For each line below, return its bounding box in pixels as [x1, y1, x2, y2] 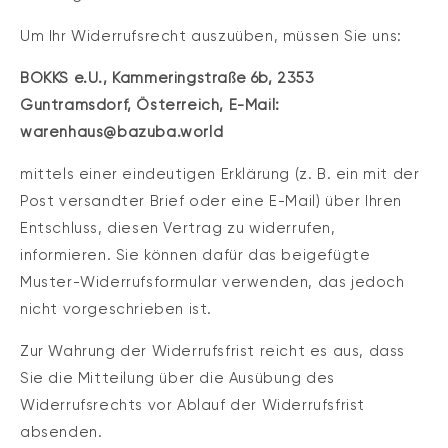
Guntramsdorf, [20, 96, 132, 115]
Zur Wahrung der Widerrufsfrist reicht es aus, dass [20, 342, 406, 361]
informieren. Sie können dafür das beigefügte [20, 246, 371, 265]
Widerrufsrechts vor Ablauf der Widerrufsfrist [20, 396, 366, 415]
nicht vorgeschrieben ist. [20, 300, 213, 319]
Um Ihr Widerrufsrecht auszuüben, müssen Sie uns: [20, 27, 402, 46]
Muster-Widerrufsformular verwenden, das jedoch [20, 273, 405, 292]
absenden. [20, 423, 103, 442]
